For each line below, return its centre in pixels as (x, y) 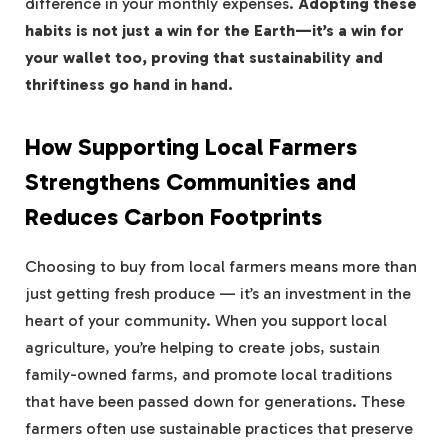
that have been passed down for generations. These (215, 402)
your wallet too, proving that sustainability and (204, 58)
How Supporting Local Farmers (191, 147)
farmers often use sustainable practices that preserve (219, 429)
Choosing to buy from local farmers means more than (221, 267)
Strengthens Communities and (190, 182)
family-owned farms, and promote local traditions (208, 375)
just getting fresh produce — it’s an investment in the (218, 294)
